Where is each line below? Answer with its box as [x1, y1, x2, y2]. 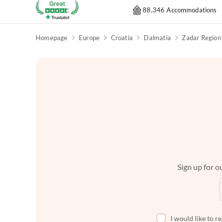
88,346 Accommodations [143, 5, 217, 14]
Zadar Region [182, 34, 221, 42]
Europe [79, 34, 100, 42]
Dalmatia [144, 34, 171, 42]
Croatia [111, 34, 133, 42]
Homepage [36, 34, 68, 42]
